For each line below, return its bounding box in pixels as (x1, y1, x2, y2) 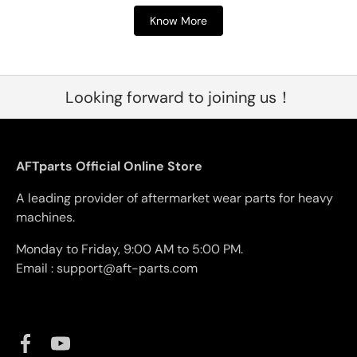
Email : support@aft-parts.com (16, 260, 198, 277)
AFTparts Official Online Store (16, 158, 202, 175)
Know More (150, 14, 207, 29)
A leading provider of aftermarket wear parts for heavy (16, 190, 333, 207)
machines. (16, 209, 75, 226)
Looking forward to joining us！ (65, 87, 292, 108)
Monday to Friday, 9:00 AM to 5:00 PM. (16, 241, 243, 258)
